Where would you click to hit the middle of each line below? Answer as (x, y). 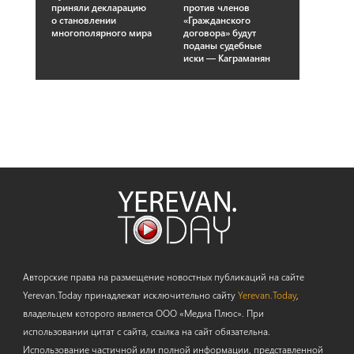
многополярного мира (101, 33)
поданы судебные (222, 45)
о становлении (83, 20)
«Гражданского (217, 20)
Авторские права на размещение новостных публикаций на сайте (163, 276)
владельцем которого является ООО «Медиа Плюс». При (143, 313)
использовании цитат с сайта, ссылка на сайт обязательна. (146, 331)
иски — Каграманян (226, 58)
